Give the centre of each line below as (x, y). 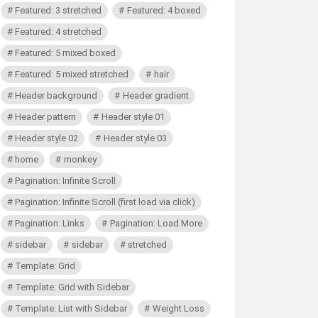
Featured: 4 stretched (59, 32)
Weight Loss (178, 308)
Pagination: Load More (156, 223)
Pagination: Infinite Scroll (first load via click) (105, 202)
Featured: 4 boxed (164, 10)
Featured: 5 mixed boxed (66, 53)
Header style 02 (47, 138)
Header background (56, 95)
